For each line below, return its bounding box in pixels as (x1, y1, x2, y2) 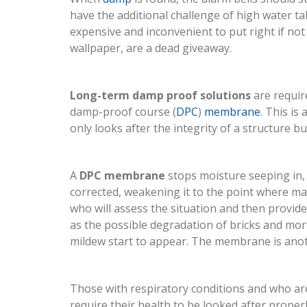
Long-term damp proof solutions (70, 88, 251, 103)
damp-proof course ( (70, 104, 176, 119)
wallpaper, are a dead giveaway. (70, 40, 232, 56)
